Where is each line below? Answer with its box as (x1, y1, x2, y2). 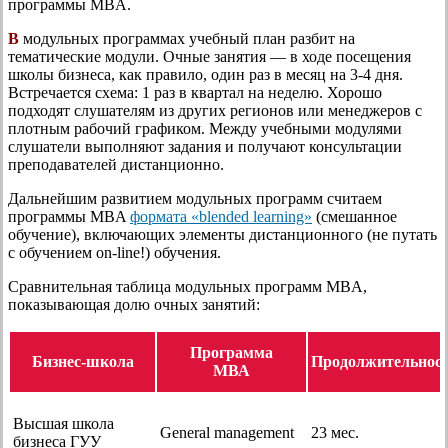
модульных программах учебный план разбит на (19, 29, 355, 47)
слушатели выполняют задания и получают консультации (8, 137, 402, 155)
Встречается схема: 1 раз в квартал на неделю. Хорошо (8, 83, 382, 101)
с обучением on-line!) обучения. (8, 243, 221, 261)
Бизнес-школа (31, 352, 134, 370)
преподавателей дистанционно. (8, 155, 224, 173)
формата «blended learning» (130, 207, 312, 225)
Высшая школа (13, 414, 114, 432)
